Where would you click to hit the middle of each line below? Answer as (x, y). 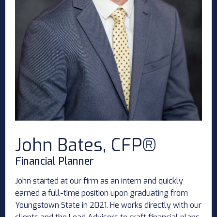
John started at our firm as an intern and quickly (99, 181)
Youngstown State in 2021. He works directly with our (108, 205)
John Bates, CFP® (86, 145)
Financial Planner (55, 161)
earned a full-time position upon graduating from (102, 193)
